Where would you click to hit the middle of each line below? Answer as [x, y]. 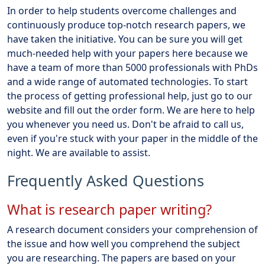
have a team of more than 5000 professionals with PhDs [132, 67]
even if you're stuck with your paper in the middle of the [132, 138]
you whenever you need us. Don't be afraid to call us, [125, 124]
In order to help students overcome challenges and [122, 10]
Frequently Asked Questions [106, 180]
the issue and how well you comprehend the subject [124, 243]
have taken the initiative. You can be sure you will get [125, 39]
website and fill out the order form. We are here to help [131, 110]
